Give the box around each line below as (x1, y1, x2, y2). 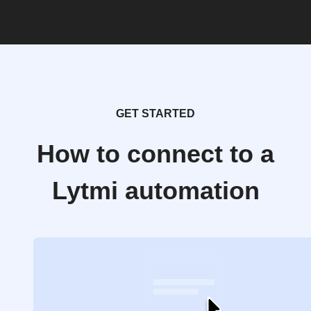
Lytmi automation (51, 177, 260, 205)
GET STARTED (116, 108, 195, 119)
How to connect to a (37, 140, 274, 168)
